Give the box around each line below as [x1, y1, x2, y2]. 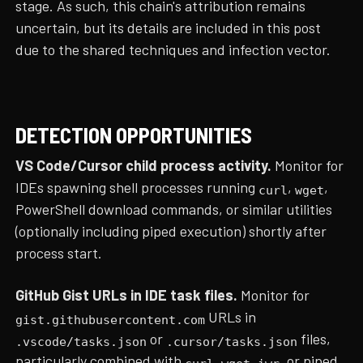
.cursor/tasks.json [166, 334, 298, 348]
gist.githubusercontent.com [15, 312, 206, 327]
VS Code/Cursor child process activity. [15, 156, 272, 175]
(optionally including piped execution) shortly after [15, 222, 327, 241]
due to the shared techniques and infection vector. [15, 41, 331, 59]
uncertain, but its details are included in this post [15, 19, 322, 37]
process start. [15, 244, 103, 263]
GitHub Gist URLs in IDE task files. [15, 285, 238, 304]
